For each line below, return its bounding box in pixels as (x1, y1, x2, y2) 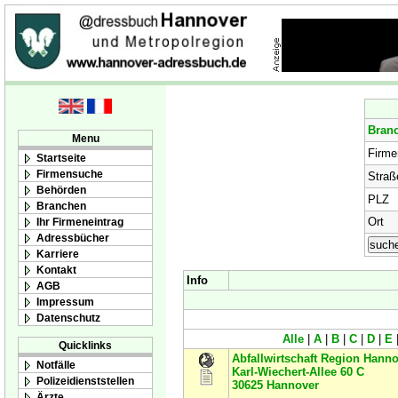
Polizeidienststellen (36, 374, 134, 386)
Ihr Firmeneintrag (36, 216, 123, 227)
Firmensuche (36, 168, 103, 179)
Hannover (267, 378, 319, 392)
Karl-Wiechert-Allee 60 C (232, 365, 364, 378)
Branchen (36, 200, 86, 211)
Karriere (36, 248, 79, 259)
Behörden (36, 184, 86, 195)
